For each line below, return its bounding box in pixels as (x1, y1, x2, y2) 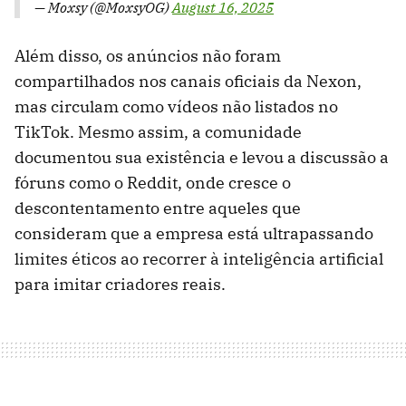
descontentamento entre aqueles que (14, 198, 301, 219)
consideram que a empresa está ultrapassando (14, 223, 373, 245)
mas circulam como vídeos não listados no (14, 96, 338, 118)
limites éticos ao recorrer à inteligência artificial (14, 248, 383, 270)
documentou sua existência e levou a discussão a (14, 147, 389, 169)
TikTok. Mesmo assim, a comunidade (14, 121, 302, 143)
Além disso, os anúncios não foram (14, 45, 281, 67)
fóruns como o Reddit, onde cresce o (14, 172, 291, 194)
